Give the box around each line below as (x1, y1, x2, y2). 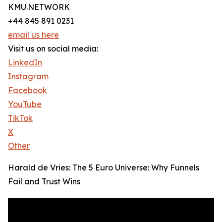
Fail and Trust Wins (8, 176, 80, 187)
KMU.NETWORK (8, 2, 70, 12)
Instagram (8, 71, 49, 82)
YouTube (8, 99, 42, 110)
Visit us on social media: (8, 44, 98, 54)
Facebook (8, 85, 47, 96)
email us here (8, 30, 59, 40)
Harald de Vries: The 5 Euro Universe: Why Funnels (8, 163, 199, 173)
